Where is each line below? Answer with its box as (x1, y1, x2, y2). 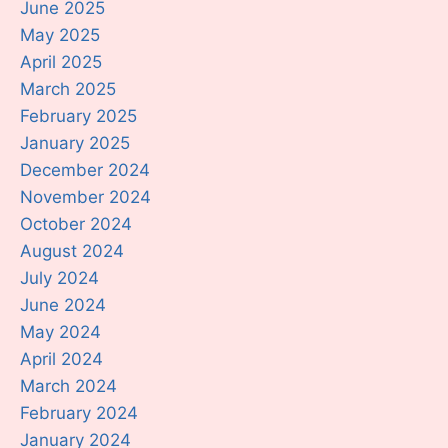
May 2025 (20, 24, 100, 45)
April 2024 (20, 348, 103, 369)
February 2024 (20, 402, 138, 423)
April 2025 (20, 51, 102, 72)
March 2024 (20, 375, 117, 396)
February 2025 (20, 105, 137, 126)
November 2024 (20, 186, 151, 207)
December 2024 (20, 159, 150, 180)
